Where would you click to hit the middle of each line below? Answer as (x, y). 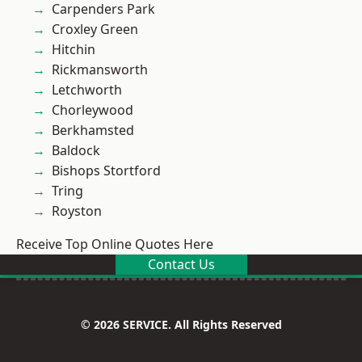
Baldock (76, 150)
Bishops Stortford (106, 170)
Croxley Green (95, 29)
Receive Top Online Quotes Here (115, 244)
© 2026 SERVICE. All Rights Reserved (181, 324)
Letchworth (87, 90)
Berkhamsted (93, 130)
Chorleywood (93, 110)
